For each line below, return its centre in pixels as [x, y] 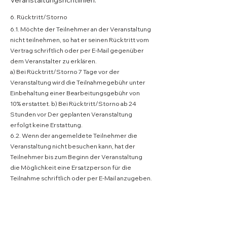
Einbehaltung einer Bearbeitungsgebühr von [75, 93]
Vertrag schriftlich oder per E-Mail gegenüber [78, 50]
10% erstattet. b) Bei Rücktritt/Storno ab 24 [74, 104]
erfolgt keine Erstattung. [46, 125]
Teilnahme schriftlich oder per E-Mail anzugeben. [81, 178]
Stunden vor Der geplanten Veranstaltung [72, 114]
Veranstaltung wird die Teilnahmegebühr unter [78, 82]
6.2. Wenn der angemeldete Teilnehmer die [74, 136]
